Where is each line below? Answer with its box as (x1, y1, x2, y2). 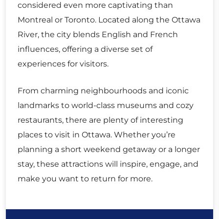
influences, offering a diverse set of (18, 44, 153, 54)
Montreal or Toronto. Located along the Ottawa (18, 15, 200, 24)
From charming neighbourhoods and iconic (18, 86, 189, 95)
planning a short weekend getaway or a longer (18, 144, 200, 154)
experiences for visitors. (18, 59, 109, 68)
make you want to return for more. (18, 174, 153, 183)
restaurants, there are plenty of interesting (18, 115, 183, 125)
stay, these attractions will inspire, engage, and (18, 159, 198, 169)
